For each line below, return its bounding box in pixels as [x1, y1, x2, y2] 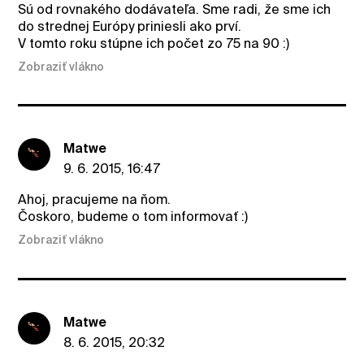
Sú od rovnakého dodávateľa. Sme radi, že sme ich [18, 2, 331, 18]
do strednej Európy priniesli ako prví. [18, 19, 242, 35]
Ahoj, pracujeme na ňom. [18, 192, 171, 208]
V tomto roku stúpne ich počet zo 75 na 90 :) [18, 36, 290, 52]
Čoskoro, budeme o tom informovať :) [18, 209, 249, 225]
